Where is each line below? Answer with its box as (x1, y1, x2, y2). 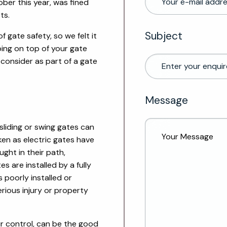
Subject (144, 28, 182, 43)
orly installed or (15, 172, 72, 183)
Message (144, 93, 188, 107)
